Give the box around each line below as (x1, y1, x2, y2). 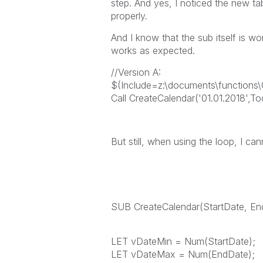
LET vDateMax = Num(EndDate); (110, 248, 255, 260)
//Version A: (110, 66, 161, 78)
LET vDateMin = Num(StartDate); (110, 235, 255, 247)
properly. (110, 10, 150, 22)
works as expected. (110, 45, 198, 56)
